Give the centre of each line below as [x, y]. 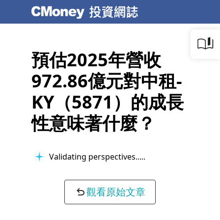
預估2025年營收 [96, 60]
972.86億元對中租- [107, 81]
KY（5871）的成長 [108, 102]
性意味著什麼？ [93, 123]
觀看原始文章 [116, 192]
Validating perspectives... [95, 156]
